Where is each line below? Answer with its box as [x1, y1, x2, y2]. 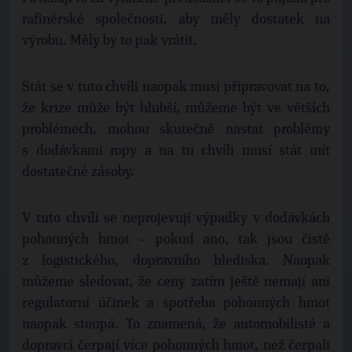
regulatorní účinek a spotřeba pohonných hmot [22, 296, 330, 310]
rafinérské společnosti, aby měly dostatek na [22, 13, 330, 27]
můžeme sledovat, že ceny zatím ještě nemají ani [22, 275, 330, 289]
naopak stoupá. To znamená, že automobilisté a [22, 317, 330, 332]
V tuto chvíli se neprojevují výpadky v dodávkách [22, 211, 330, 225]
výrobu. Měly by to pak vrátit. [22, 34, 197, 48]
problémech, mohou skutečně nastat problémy [22, 123, 330, 137]
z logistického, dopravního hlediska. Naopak [22, 254, 330, 268]
